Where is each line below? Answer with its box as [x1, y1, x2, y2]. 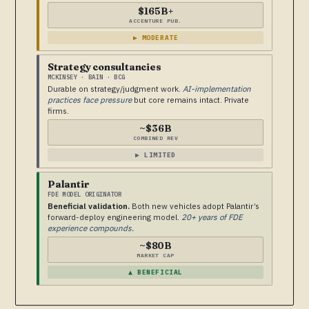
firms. [48, 106, 69, 117]
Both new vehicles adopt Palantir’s [130, 201, 259, 212]
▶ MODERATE [132, 33, 179, 43]
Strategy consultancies [48, 61, 161, 74]
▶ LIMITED [134, 150, 177, 160]
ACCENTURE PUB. [129, 17, 182, 25]
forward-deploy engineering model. [48, 212, 181, 223]
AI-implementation [183, 83, 251, 94]
